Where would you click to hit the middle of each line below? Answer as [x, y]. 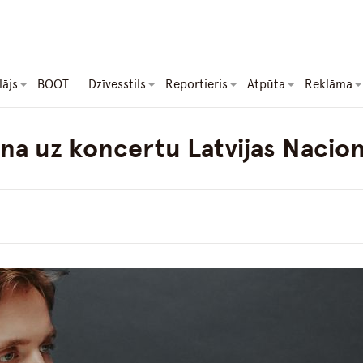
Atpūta [266, 85]
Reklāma [329, 85]
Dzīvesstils [117, 85]
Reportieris [196, 85]
